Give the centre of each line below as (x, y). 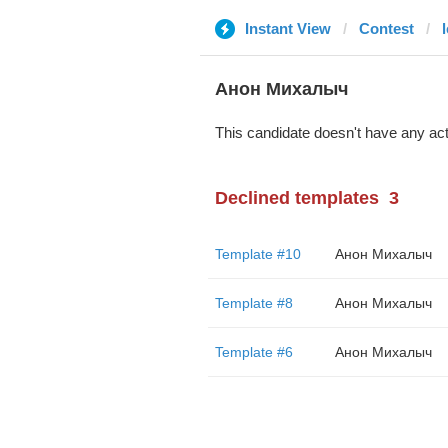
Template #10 (257, 254)
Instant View (287, 28)
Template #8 (253, 303)
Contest (386, 28)
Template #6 (253, 352)
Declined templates (296, 198)
